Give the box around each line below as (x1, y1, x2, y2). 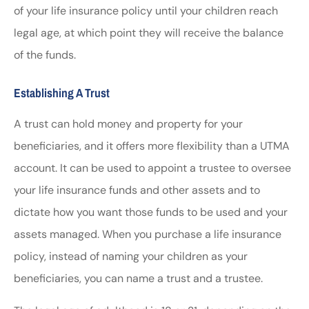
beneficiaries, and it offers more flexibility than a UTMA (14, 139, 290, 154)
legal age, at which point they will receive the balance (14, 26, 283, 41)
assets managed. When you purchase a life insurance (14, 227, 281, 242)
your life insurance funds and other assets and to (14, 183, 260, 198)
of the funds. (14, 48, 76, 63)
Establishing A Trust (14, 85, 110, 101)
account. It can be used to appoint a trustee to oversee (14, 161, 291, 176)
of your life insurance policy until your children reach (14, 3, 278, 19)
